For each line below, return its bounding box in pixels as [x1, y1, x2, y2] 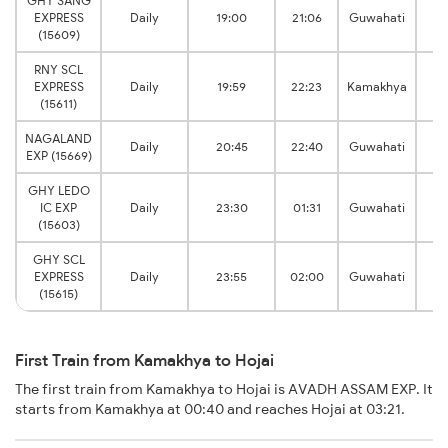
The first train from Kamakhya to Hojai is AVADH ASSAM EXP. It [15, 380, 433, 399]
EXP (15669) [25, 148, 92, 164]
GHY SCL [32, 252, 85, 268]
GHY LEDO [27, 183, 90, 199]
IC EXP [40, 200, 77, 216]
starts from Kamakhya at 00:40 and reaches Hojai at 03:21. [15, 400, 405, 419]
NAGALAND [25, 131, 92, 147]
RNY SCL [34, 62, 83, 78]
